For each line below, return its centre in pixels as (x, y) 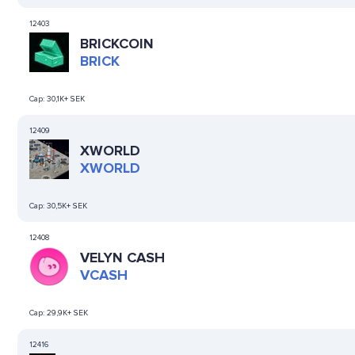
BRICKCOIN (117, 43)
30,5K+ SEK (67, 206)
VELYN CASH (122, 257)
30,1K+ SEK (66, 99)
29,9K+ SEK (67, 313)
